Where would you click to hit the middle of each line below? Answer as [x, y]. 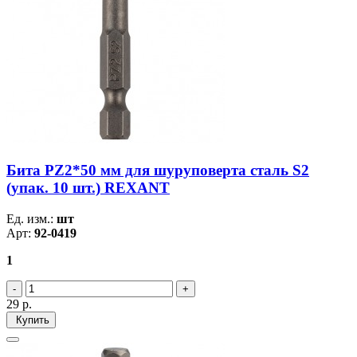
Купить [31, 320]
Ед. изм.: [31, 218]
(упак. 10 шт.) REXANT [88, 187]
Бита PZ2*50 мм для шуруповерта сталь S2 [158, 170]
